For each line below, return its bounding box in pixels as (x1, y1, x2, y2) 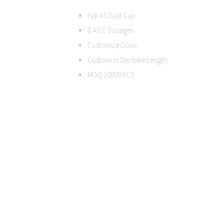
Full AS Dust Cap (87, 11, 135, 21)
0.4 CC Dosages (87, 26, 134, 36)
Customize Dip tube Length (87, 55, 167, 65)
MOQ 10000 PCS (87, 70, 134, 80)
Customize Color (87, 40, 138, 50)
